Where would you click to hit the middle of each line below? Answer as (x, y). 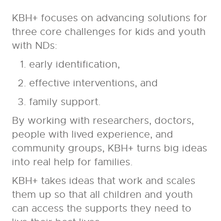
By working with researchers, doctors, (103, 121)
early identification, (74, 65)
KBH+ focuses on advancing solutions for (109, 18)
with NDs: (34, 46)
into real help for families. (72, 162)
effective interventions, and (93, 83)
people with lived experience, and (92, 135)
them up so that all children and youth (102, 195)
